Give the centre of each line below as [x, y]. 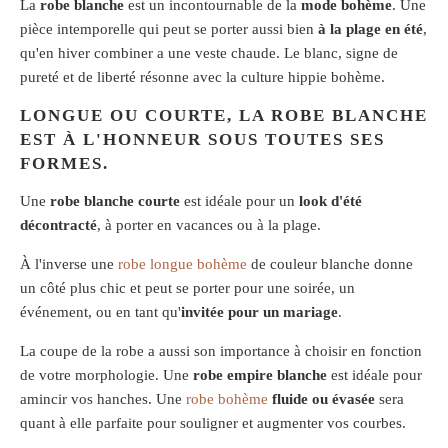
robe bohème [227, 398]
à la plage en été [370, 29]
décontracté [58, 224]
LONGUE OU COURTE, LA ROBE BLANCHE [224, 116]
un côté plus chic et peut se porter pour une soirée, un [187, 287]
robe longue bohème [182, 263]
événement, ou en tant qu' [100, 311]
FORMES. [64, 164]
